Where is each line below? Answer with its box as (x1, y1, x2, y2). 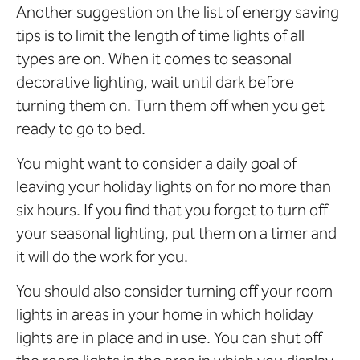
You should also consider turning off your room (16, 281, 333, 301)
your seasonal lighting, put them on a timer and (16, 223, 337, 243)
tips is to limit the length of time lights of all (16, 25, 305, 45)
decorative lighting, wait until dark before (16, 72, 294, 92)
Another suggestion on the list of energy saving (16, 2, 339, 22)
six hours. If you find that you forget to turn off (16, 200, 328, 220)
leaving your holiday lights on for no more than (16, 177, 331, 197)
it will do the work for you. (16, 247, 188, 267)
